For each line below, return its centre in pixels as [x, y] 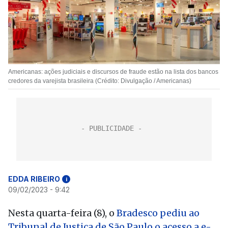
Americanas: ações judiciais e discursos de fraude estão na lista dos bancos [113, 72]
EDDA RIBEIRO [34, 179]
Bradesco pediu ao [158, 213]
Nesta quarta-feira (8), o [62, 213]
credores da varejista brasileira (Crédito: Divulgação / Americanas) [100, 81]
